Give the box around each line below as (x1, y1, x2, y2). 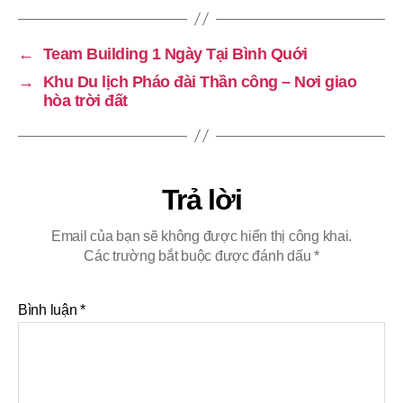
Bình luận (18, 301, 81, 318)
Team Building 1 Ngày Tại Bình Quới (42, 44, 308, 63)
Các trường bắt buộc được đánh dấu (84, 247, 315, 264)
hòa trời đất (42, 91, 128, 110)
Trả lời (161, 183, 242, 216)
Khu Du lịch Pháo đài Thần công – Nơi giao (42, 72, 357, 91)
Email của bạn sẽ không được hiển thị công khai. (50, 228, 353, 244)
